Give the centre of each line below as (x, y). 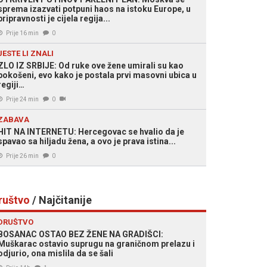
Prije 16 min (22, 33)
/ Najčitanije (61, 200)
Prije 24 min (22, 99)
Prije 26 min (22, 156)
